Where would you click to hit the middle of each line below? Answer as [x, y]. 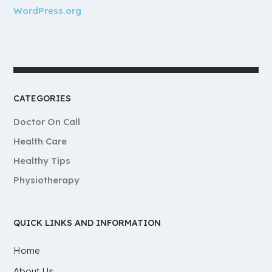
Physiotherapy [47, 180]
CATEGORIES [42, 98]
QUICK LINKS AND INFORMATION [87, 223]
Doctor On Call [47, 121]
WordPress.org [48, 10]
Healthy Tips [42, 160]
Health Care [40, 141]
